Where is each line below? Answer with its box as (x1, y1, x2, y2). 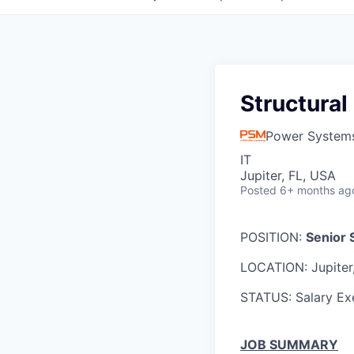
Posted (240, 183, 277, 197)
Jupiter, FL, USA (240, 168, 336, 183)
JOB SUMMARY (240, 337, 338, 352)
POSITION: (240, 229, 306, 245)
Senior (306, 229, 349, 245)
